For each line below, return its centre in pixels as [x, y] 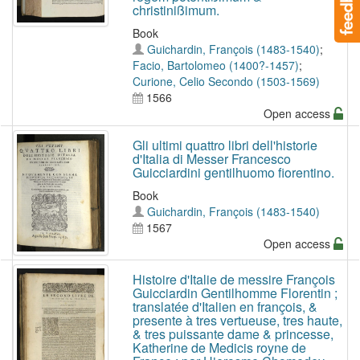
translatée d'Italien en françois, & [225, 307]
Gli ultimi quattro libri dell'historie [225, 145]
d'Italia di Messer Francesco [211, 159]
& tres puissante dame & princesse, [233, 334]
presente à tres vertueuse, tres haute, [237, 321]
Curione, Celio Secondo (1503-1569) [226, 81]
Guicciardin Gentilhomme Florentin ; [235, 293]
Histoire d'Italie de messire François [233, 280]
